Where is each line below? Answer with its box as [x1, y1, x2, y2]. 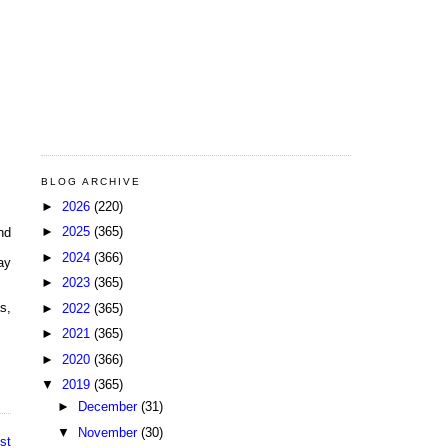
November [77, 424, 141, 440]
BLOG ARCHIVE [41, 176, 142, 187]
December [77, 399, 141, 415]
